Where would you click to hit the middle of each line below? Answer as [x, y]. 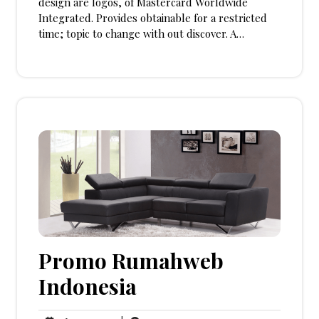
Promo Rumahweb [131, 260]
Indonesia [88, 286]
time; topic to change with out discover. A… [141, 34]
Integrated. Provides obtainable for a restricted [153, 18]
